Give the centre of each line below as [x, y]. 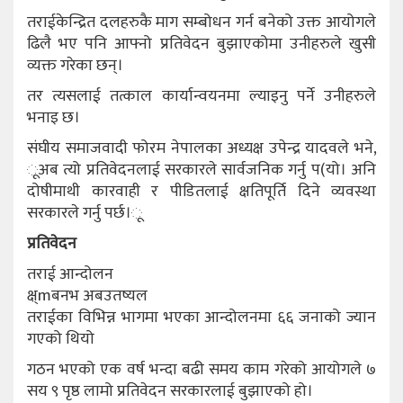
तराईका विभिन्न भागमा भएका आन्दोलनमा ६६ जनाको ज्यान [201, 317]
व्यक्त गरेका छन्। [75, 65]
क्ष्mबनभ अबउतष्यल [87, 296]
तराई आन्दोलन [70, 274]
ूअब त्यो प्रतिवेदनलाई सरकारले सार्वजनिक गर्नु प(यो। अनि [201, 170]
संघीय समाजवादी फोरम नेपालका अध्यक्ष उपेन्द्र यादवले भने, [201, 148]
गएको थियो [61, 339]
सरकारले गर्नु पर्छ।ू [85, 213]
